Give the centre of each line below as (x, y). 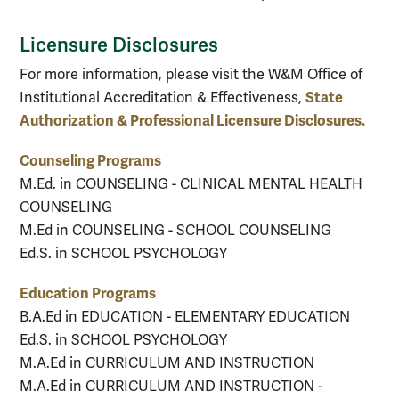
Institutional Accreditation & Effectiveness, (163, 98)
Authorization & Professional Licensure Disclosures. (192, 121)
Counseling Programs (90, 161)
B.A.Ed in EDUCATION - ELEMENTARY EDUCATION (185, 318)
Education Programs (88, 294)
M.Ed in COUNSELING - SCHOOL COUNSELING (175, 231)
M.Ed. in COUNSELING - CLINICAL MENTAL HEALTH (191, 185)
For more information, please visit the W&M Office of (191, 75)
